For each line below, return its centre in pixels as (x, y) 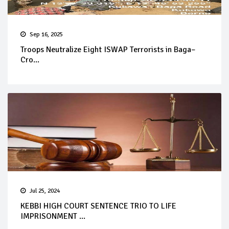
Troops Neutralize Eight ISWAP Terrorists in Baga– (108, 50)
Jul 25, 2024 (45, 191)
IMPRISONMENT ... (53, 216)
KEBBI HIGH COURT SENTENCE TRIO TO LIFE (98, 206)
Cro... (30, 60)
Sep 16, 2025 (46, 35)
